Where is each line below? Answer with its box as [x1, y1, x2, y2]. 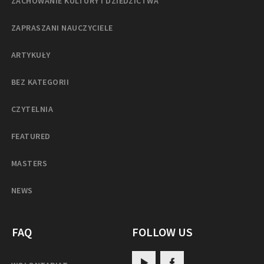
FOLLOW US [132, 224, 193, 239]
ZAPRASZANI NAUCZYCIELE [11, 22, 113, 33]
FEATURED [11, 130, 51, 141]
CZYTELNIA [11, 103, 54, 114]
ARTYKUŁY [11, 49, 51, 60]
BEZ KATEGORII [11, 76, 70, 87]
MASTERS [11, 157, 48, 169]
